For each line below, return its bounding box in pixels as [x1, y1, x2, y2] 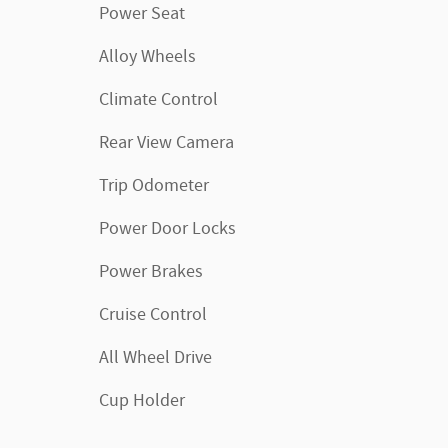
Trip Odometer [99, 173, 209, 198]
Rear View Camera [99, 130, 234, 155]
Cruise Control [99, 302, 207, 327]
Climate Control [99, 87, 218, 112]
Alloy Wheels [99, 44, 196, 69]
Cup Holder [99, 388, 185, 413]
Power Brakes [99, 259, 203, 284]
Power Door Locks [99, 216, 236, 241]
